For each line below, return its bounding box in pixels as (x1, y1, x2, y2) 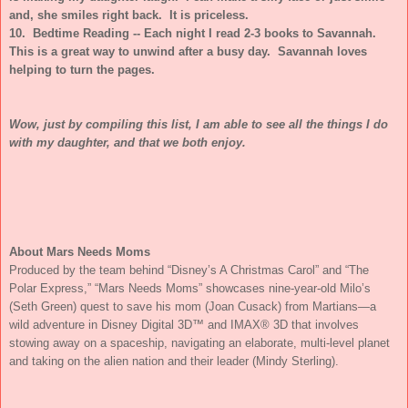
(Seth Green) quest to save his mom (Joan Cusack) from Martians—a (9, 299, 376, 313)
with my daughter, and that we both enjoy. (9, 135, 246, 149)
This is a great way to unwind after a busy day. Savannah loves (9, 44, 367, 58)
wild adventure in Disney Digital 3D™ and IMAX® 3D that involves (9, 317, 359, 331)
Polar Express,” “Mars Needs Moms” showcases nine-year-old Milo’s (9, 280, 371, 295)
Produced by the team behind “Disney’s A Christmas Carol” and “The (9, 262, 369, 277)
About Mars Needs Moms (9, 244, 150, 259)
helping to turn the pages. (9, 62, 158, 76)
